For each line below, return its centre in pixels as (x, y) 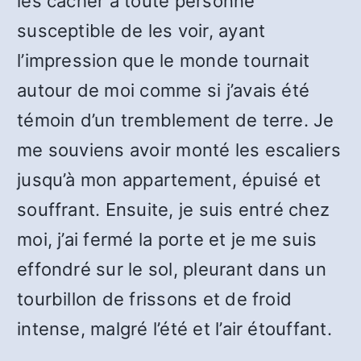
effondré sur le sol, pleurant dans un (172, 269)
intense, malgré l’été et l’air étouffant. (174, 329)
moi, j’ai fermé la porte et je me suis (167, 239)
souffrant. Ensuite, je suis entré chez (174, 210)
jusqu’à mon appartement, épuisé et (169, 180)
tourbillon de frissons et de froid (155, 299)
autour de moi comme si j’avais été (164, 90)
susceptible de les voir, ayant (141, 31)
